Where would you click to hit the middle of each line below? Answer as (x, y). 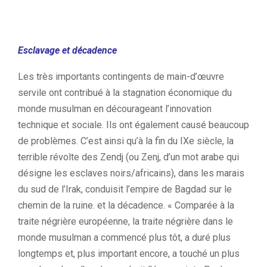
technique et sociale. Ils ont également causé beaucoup (133, 125)
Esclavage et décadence (67, 50)
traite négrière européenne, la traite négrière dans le (125, 221)
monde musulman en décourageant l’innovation (115, 109)
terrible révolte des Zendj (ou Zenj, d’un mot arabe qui (128, 157)
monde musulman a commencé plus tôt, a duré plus (124, 237)
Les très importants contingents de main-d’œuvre (121, 77)
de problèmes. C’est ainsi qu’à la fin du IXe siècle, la (126, 141)
